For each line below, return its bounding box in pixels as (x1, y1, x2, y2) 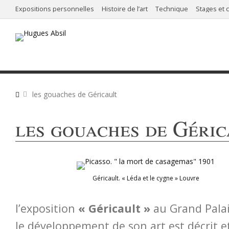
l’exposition (15, 201, 78, 216)
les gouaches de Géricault (32, 89, 117, 99)
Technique (155, 5, 188, 13)
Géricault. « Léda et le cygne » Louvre (92, 174, 199, 182)
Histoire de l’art (102, 5, 148, 13)
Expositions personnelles (15, 5, 94, 13)
